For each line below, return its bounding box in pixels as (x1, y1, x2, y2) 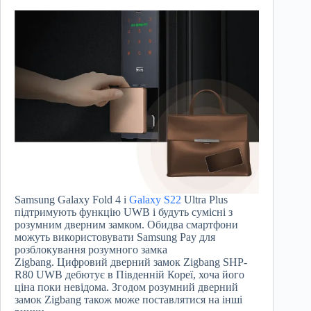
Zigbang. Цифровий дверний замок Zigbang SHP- (15, 256, 247, 269)
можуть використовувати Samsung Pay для (15, 231, 215, 244)
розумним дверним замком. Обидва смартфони (15, 219, 238, 231)
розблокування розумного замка (15, 244, 167, 256)
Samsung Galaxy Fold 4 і (15, 194, 129, 206)
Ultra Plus (181, 194, 228, 206)
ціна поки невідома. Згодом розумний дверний (15, 281, 238, 294)
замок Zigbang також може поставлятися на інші (15, 294, 242, 306)
